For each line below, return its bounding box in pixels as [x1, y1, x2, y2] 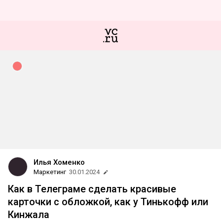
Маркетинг [34, 168, 66, 176]
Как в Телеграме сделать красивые [8, 183, 176, 195]
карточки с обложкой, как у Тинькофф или [8, 196, 208, 208]
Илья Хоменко [34, 158, 85, 167]
